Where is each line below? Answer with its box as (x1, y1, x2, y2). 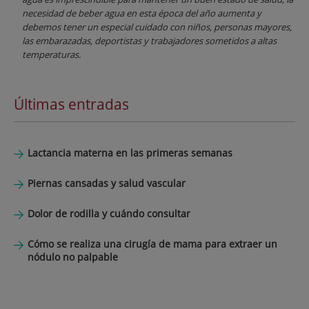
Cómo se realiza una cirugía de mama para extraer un (28, 237, 277, 250)
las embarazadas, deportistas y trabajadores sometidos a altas (22, 34, 277, 48)
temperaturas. (22, 48, 81, 61)
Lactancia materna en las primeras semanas (28, 146, 232, 159)
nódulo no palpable (28, 250, 118, 263)
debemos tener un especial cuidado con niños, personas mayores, (22, 21, 292, 34)
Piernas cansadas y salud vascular (28, 176, 186, 190)
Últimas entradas (14, 94, 129, 114)
